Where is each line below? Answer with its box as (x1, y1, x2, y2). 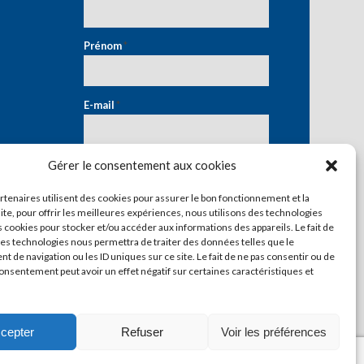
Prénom (84, 39, 124, 53)
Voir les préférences (220, 324, 327, 339)
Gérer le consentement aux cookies (47, 158, 236, 172)
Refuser (120, 324, 163, 339)
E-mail (84, 98, 117, 112)
